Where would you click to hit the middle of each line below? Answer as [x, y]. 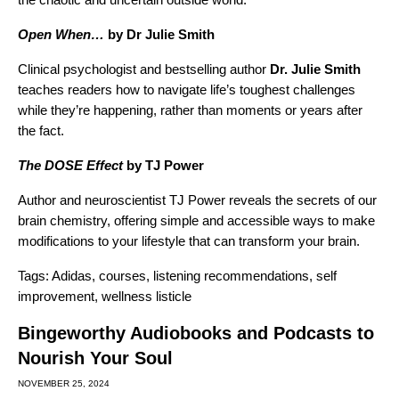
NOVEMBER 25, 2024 [64, 383]
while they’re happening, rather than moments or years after [190, 110]
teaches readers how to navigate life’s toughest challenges [187, 89]
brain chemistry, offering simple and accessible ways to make [196, 220]
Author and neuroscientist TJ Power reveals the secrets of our [197, 199]
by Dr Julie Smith [159, 34]
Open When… [61, 34]
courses [122, 275]
